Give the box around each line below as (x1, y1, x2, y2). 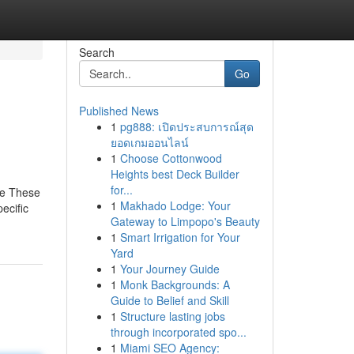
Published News (78, 103, 159, 119)
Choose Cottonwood (119, 150, 222, 166)
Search (78, 44, 115, 60)
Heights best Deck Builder (110, 166, 239, 182)
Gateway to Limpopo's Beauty (110, 213, 260, 229)
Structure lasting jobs (119, 308, 225, 324)
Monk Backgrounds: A (119, 277, 230, 292)
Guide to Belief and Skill (110, 292, 229, 308)
